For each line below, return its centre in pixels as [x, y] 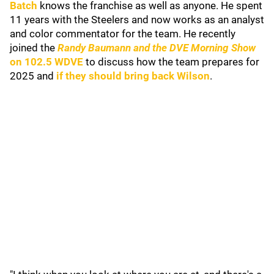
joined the [34, 48]
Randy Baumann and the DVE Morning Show [157, 48]
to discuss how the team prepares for [171, 62]
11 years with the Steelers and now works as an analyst [137, 20]
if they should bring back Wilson [132, 76]
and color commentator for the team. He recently [123, 34]
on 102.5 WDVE [46, 62]
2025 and [32, 76]
